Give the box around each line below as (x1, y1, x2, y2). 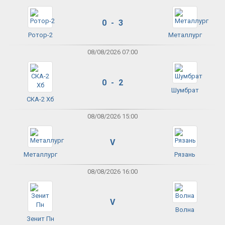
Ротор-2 (28, 31, 53, 39)
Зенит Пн (26, 215, 54, 223)
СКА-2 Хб (27, 95, 54, 103)
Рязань (174, 151, 195, 159)
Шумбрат (171, 86, 199, 94)
